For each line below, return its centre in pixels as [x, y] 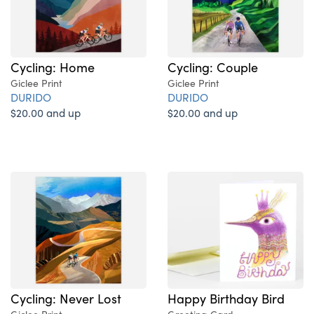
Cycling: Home [53, 67]
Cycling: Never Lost [66, 298]
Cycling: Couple [213, 67]
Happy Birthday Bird [226, 298]
